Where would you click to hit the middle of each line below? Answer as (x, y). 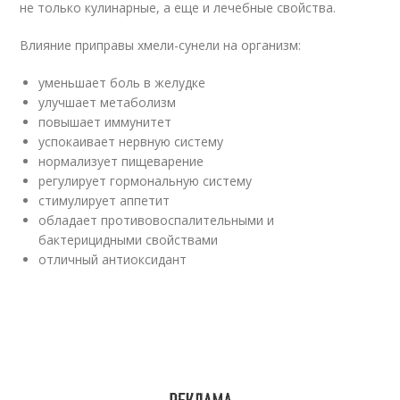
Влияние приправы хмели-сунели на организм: (161, 45)
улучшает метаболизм (108, 102)
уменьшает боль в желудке (122, 83)
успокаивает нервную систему (131, 142)
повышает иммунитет (105, 122)
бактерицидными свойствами (129, 240)
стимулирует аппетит (104, 200)
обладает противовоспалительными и (157, 220)
